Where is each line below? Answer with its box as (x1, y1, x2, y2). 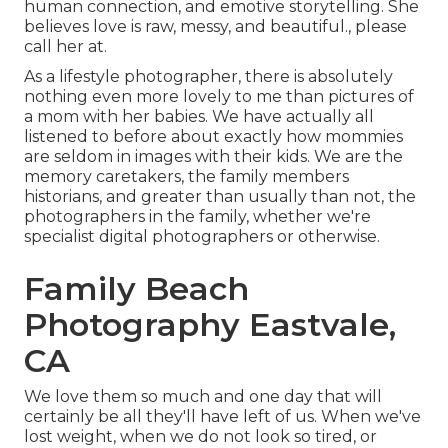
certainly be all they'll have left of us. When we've (24, 407, 421, 427)
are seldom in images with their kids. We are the (24, 147, 403, 167)
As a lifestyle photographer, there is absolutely (24, 67, 393, 87)
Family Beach (24, 269, 249, 309)
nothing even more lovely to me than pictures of (24, 87, 414, 107)
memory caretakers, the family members (24, 167, 349, 187)
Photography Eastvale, (24, 305, 396, 345)
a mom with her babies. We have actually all (24, 107, 374, 127)
